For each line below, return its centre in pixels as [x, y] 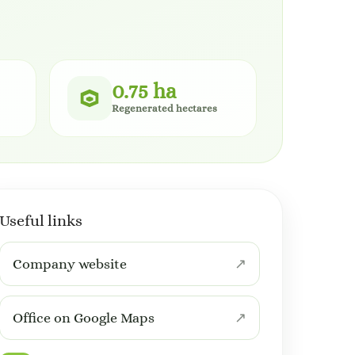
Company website [69, 264]
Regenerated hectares [164, 108]
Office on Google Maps [83, 318]
